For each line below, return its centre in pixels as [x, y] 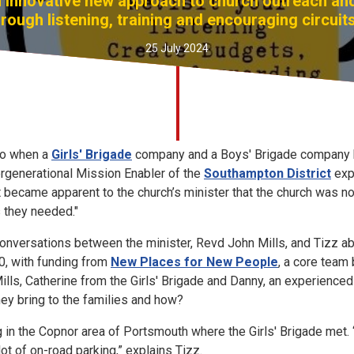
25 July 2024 [177, 48]
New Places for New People [194, 262]
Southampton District [267, 173]
